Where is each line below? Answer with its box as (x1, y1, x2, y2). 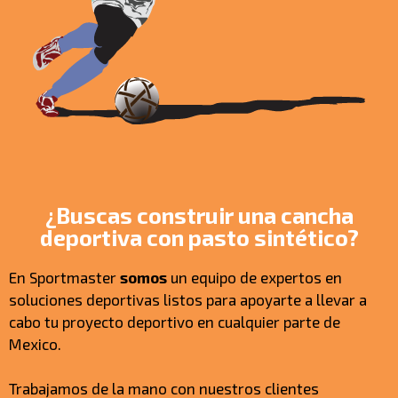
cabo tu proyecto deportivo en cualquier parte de (9, 312, 340, 330)
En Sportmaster (9, 267, 120, 286)
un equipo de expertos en (171, 267, 342, 286)
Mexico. (9, 334, 65, 353)
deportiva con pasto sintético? (39, 223, 359, 251)
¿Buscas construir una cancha (44, 201, 354, 228)
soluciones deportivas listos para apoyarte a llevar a (9, 290, 367, 308)
